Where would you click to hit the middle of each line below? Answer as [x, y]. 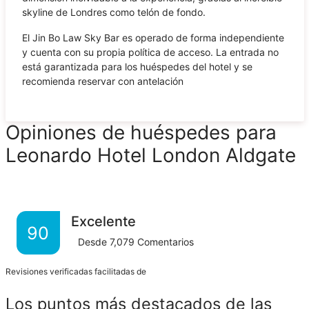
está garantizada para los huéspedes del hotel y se [137, 66]
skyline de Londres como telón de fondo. [113, 12]
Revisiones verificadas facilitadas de [77, 271]
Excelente [103, 221]
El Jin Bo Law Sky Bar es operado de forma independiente [153, 37]
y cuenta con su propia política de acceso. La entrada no [150, 52]
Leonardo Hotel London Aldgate [150, 155]
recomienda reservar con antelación [102, 81]
